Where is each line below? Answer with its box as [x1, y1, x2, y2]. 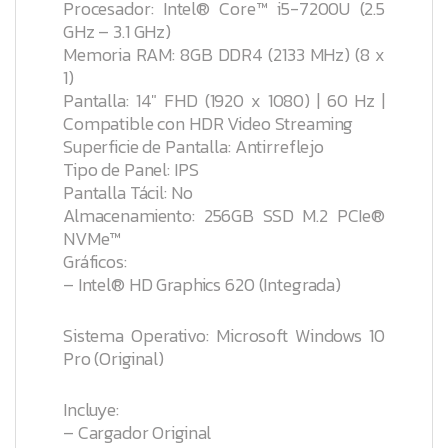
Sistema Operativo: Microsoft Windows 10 [63, 321, 385, 349]
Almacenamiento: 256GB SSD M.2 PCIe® [63, 201, 385, 229]
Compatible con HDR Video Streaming [63, 109, 354, 137]
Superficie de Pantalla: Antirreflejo [63, 132, 324, 160]
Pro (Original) [63, 344, 165, 372]
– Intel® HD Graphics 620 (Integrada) [63, 270, 341, 298]
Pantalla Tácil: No [63, 178, 193, 206]
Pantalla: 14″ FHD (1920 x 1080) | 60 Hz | [63, 86, 385, 114]
